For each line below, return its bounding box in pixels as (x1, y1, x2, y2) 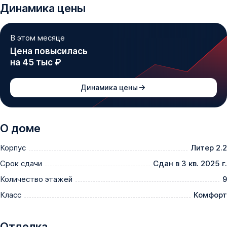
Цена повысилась (10, 46, 88, 56)
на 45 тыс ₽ (10, 57, 61, 67)
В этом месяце (10, 32, 65, 43)
